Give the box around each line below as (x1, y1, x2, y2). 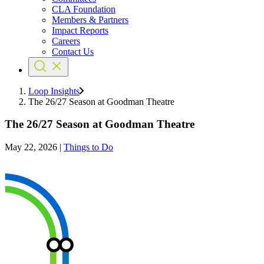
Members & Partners (52, 14, 128, 25)
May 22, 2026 (5, 142, 57, 153)
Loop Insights (28, 85, 80, 96)
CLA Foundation (52, 4, 115, 14)
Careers (52, 35, 80, 46)
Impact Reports (52, 25, 108, 35)
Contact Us (52, 46, 94, 57)
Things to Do (64, 142, 113, 153)
